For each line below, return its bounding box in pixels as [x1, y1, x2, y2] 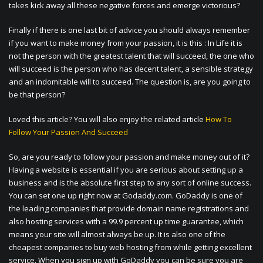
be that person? [9, 89, 65, 100]
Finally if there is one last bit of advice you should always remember [9, 25, 250, 36]
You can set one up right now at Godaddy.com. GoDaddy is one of [9, 190, 242, 201]
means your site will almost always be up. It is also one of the [9, 229, 225, 240]
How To [205, 114, 232, 125]
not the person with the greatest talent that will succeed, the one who [9, 50, 254, 62]
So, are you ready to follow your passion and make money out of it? [9, 151, 249, 163]
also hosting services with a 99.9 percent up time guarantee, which [9, 216, 244, 227]
